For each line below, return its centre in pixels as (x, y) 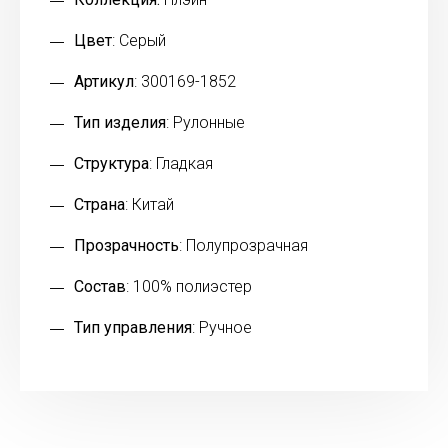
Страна (99, 205)
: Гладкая (181, 164)
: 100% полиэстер (189, 287)
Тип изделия (120, 123)
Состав (100, 287)
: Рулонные (205, 123)
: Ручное (222, 328)
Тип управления (133, 328)
